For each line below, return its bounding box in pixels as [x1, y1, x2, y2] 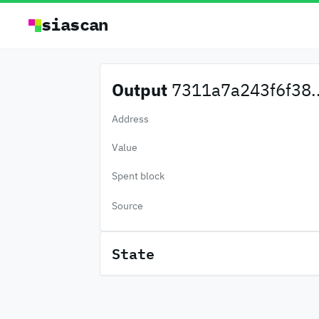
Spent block [111, 169, 164, 182]
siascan [41, 13, 108, 36]
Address [111, 113, 149, 125]
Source [111, 199, 143, 212]
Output [111, 78, 167, 101]
